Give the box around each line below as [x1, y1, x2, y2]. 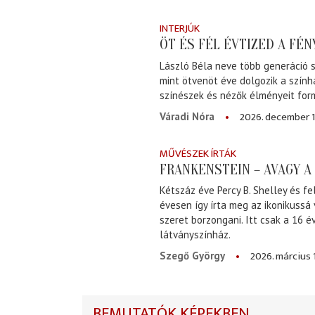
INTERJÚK [160, 20, 200, 38]
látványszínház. [160, 227, 231, 241]
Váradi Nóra [160, 109, 214, 123]
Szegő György [160, 248, 225, 262]
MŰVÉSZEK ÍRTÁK [160, 144, 236, 162]
